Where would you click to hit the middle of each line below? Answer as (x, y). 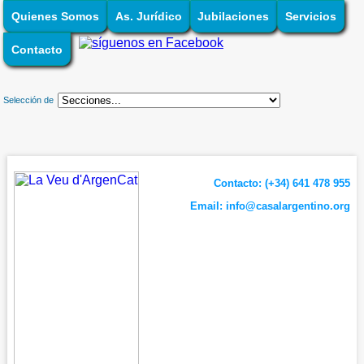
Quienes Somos (56, 17)
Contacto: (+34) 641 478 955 (282, 183)
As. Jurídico (148, 17)
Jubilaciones (234, 17)
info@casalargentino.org (288, 206)
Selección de (29, 100)
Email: (208, 206)
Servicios (310, 17)
